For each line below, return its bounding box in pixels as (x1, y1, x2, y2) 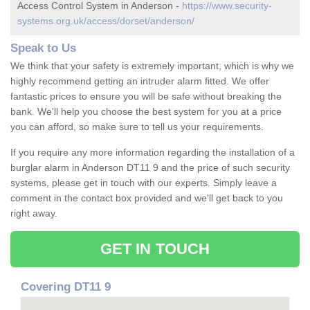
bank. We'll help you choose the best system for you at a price (10, 106, 282, 118)
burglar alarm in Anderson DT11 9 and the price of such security (10, 162, 290, 174)
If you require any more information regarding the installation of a (10, 147, 295, 158)
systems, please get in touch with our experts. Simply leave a (10, 177, 277, 189)
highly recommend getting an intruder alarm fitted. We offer (10, 75, 269, 87)
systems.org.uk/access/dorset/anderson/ (17, 15, 194, 27)
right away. (10, 208, 57, 219)
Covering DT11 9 (21, 280, 111, 294)
